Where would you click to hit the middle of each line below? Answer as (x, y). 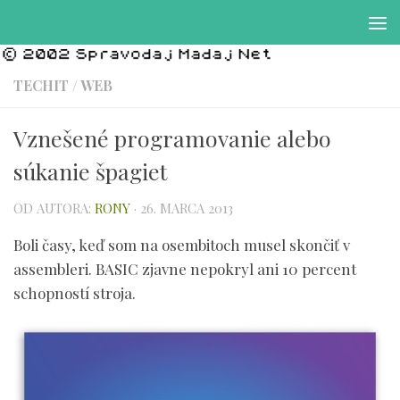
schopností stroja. (75, 293)
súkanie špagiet (90, 171)
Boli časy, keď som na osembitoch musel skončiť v (182, 245)
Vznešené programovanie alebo (172, 137)
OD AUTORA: (54, 208)
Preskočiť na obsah (94, 28)
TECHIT (41, 85)
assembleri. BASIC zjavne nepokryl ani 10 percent (185, 269)
